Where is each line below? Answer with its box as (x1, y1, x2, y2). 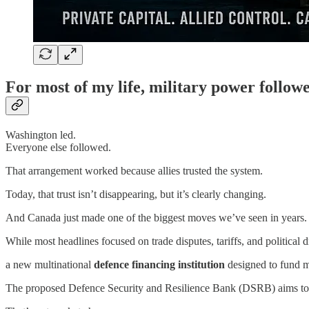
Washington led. (6, 129, 76, 141)
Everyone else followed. (6, 141, 111, 154)
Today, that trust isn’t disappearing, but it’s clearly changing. (6, 188, 266, 201)
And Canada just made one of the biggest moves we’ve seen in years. (6, 212, 307, 224)
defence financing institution (94, 259, 225, 271)
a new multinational (6, 259, 94, 271)
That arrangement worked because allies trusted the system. (6, 165, 263, 177)
